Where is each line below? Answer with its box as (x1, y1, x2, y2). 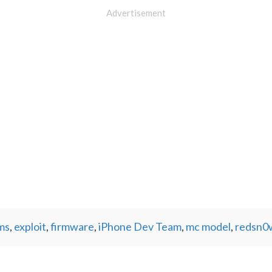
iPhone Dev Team (98, 220, 182, 233)
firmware (50, 220, 94, 233)
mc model (185, 220, 231, 233)
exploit (13, 220, 46, 233)
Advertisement (106, 7, 166, 18)
